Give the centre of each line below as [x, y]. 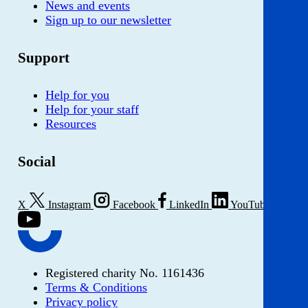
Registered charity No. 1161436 [125, 273]
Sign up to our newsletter [108, 20]
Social [37, 161]
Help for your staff [92, 109]
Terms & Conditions [96, 287]
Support [44, 57]
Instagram [69, 204]
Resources [71, 123]
